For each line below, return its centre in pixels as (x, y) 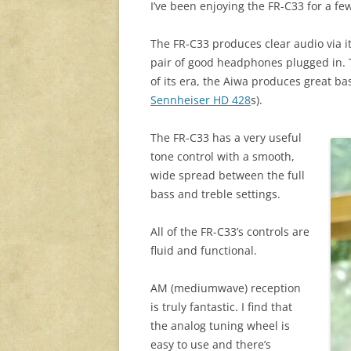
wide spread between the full (228, 175)
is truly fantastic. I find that (221, 307)
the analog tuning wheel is (220, 326)
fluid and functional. (204, 251)
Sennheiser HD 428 (201, 100)
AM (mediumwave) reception (226, 288)
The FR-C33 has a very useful (226, 138)
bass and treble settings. (215, 194)
